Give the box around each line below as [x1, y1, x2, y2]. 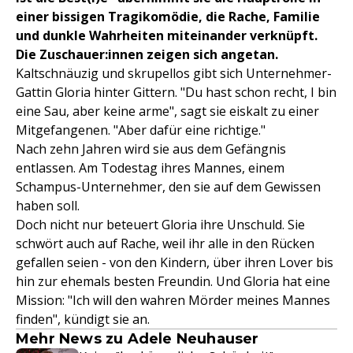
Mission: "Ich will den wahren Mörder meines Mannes [16, 292, 330, 309]
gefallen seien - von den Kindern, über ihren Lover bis [16, 254, 333, 271]
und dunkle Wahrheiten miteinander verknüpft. [16, 27, 318, 44]
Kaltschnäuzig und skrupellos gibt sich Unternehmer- [16, 65, 332, 82]
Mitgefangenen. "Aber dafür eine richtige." [16, 121, 266, 139]
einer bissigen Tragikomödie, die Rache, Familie [16, 8, 320, 25]
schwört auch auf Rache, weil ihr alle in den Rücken [16, 235, 314, 252]
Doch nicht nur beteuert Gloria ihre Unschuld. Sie [16, 216, 305, 233]
